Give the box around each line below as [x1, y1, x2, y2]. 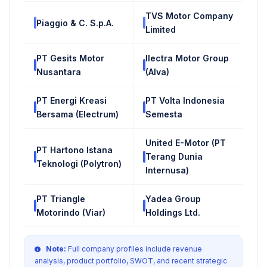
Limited [145, 24, 176, 35]
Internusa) [145, 165, 189, 176]
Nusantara [36, 67, 81, 77]
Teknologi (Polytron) [36, 158, 122, 169]
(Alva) [145, 67, 169, 77]
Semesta [145, 109, 182, 120]
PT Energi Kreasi [36, 95, 107, 106]
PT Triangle [36, 194, 85, 204]
